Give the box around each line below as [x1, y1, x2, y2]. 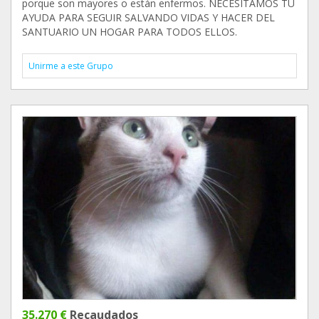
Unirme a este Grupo [28, 60, 113, 72]
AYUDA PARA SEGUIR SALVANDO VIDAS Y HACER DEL [22, 11, 275, 24]
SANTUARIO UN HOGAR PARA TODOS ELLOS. [22, 25, 237, 38]
